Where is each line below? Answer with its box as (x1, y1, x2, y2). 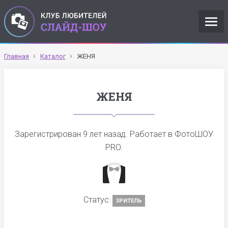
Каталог (40, 52, 66, 60)
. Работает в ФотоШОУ (126, 129, 213, 139)
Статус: (83, 195, 112, 205)
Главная (4, 52, 29, 60)
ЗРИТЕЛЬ (115, 197, 142, 204)
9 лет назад (83, 129, 126, 139)
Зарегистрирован (15, 129, 83, 139)
